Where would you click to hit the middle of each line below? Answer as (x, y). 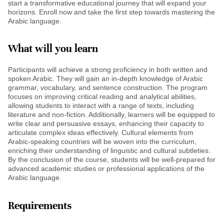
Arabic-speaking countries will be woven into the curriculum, (102, 142)
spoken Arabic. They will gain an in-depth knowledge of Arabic (105, 79)
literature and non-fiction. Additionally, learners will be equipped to (111, 115)
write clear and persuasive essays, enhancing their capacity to (106, 124)
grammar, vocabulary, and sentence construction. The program (108, 88)
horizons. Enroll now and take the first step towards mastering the (111, 12)
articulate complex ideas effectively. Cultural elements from (101, 133)
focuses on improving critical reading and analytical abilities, (102, 97)
